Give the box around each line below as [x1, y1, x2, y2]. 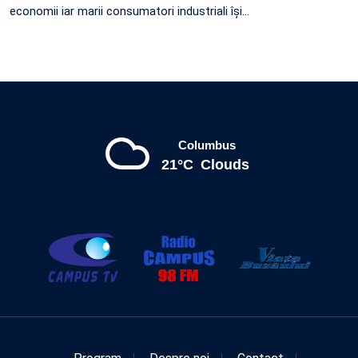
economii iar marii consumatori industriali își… [10, 3, 249, 18]
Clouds [200, 156, 249, 173]
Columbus [178, 137, 236, 152]
